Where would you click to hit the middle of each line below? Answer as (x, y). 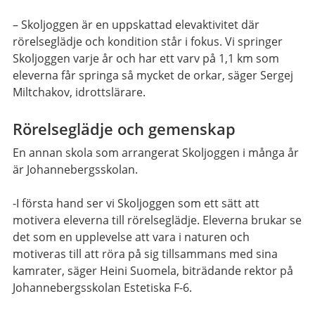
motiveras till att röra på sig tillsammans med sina (145, 254)
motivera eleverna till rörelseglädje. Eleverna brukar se (157, 220)
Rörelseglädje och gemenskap (124, 129)
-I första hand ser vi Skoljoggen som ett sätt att (136, 204)
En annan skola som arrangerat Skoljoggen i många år (156, 153)
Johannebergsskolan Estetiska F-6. (102, 288)
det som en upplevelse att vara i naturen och (131, 237)
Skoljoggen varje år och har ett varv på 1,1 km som (146, 59)
